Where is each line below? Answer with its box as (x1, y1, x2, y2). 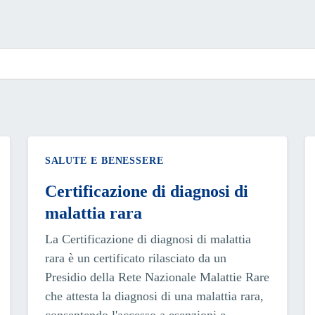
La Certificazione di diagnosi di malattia (44, 231, 251, 246)
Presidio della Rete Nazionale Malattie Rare (44, 269, 269, 284)
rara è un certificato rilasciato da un (44, 250, 226, 265)
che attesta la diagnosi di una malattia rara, (44, 288, 264, 303)
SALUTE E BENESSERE (44, 155, 164, 166)
